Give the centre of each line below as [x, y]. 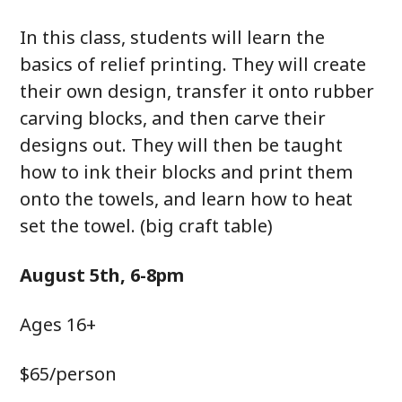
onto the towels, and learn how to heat [187, 199]
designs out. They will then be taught [182, 145]
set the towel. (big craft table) [147, 226]
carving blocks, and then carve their [173, 118]
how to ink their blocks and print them [187, 172]
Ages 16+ [58, 324]
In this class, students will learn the [173, 37]
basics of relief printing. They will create [193, 64]
